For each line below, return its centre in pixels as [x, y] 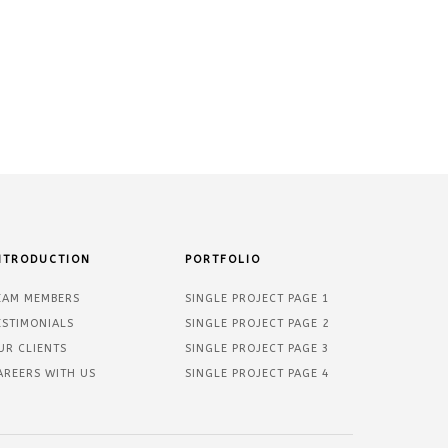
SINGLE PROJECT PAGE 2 [258, 323]
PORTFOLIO [223, 259]
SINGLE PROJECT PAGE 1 [258, 298]
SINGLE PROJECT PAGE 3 [258, 348]
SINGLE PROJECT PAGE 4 [258, 373]
